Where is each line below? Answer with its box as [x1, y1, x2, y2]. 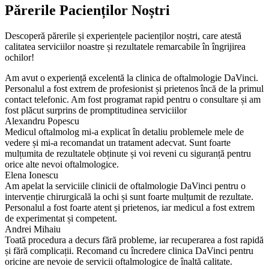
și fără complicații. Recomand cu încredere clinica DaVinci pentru [5, 245, 253, 256]
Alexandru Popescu [5, 115, 79, 126]
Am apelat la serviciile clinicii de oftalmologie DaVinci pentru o [5, 180, 246, 191]
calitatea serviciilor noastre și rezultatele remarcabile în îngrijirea [5, 41, 246, 52]
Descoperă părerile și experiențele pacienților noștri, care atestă [5, 30, 241, 41]
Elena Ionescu [5, 169, 58, 180]
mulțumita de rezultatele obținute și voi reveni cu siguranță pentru [5, 148, 251, 159]
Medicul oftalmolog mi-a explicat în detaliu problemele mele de [5, 126, 244, 137]
